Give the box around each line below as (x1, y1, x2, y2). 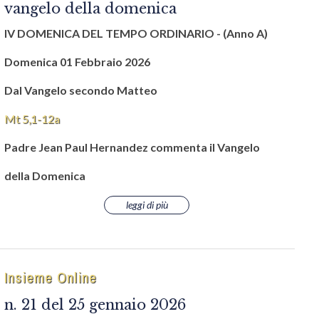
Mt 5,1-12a (4, 112, 60, 125)
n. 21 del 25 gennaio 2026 (4, 296, 186, 313)
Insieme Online (4, 267, 97, 288)
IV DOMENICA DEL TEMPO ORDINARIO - (4, 26, 221, 40)
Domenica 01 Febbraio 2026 (4, 55, 150, 68)
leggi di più (125, 199, 168, 211)
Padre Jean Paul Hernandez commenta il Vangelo (4, 140, 260, 154)
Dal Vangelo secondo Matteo (4, 83, 157, 97)
